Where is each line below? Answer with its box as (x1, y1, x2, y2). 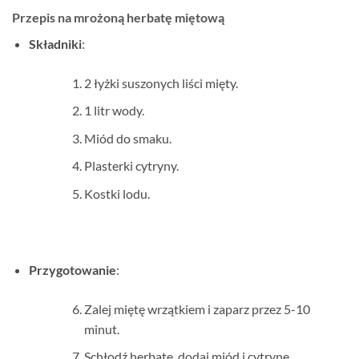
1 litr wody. (83, 103, 144, 119)
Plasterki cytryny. (83, 158, 179, 174)
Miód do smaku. (83, 130, 171, 146)
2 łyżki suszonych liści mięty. (83, 75, 238, 91)
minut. (83, 321, 119, 337)
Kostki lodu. (83, 186, 150, 202)
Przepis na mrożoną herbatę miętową (12, 9, 224, 25)
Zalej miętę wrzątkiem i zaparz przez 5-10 (83, 301, 310, 317)
